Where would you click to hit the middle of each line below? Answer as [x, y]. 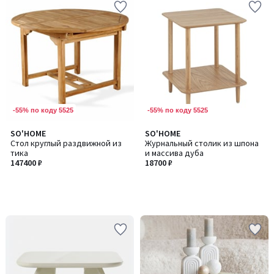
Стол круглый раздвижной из [66, 143]
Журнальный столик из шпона [202, 143]
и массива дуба [174, 153]
